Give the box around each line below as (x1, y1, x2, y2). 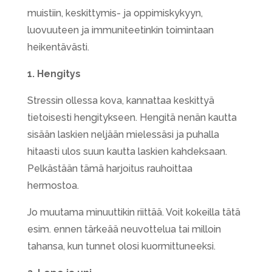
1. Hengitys (27, 67, 81, 80)
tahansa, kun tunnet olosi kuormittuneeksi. (27, 240, 216, 252)
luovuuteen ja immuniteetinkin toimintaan (27, 24, 214, 36)
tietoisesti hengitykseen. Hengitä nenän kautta (27, 111, 237, 123)
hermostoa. (27, 179, 79, 191)
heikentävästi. (27, 41, 89, 53)
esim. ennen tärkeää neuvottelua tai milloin (27, 223, 221, 235)
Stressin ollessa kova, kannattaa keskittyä (27, 94, 214, 106)
